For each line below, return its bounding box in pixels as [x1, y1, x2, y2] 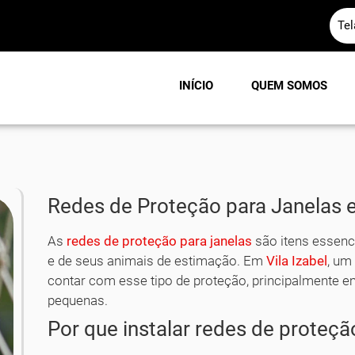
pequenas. [48, 292, 109, 308]
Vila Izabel [266, 252, 328, 269]
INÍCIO [179, 78, 213, 93]
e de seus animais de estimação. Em [48, 252, 267, 269]
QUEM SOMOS [251, 78, 327, 93]
